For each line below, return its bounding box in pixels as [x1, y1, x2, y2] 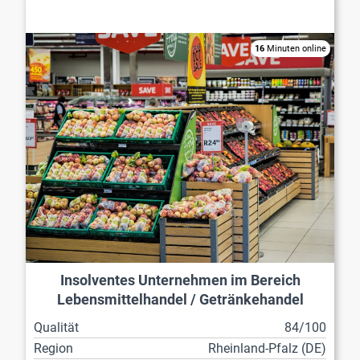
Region [34, 340, 73, 356]
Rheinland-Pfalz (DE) [208, 340, 326, 356]
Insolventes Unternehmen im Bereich [59, 272, 301, 288]
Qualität [34, 319, 79, 335]
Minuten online [264, 43, 326, 55]
